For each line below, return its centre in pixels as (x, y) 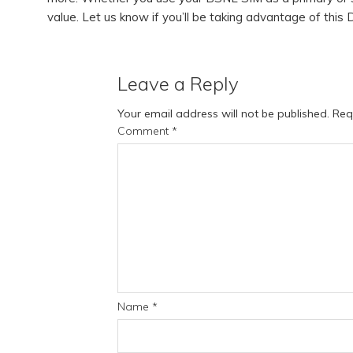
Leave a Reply (178, 83)
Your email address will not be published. (223, 113)
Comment (145, 130)
